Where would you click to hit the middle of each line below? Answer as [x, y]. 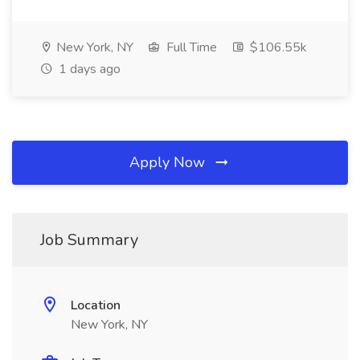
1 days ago [88, 69]
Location [96, 305]
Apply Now [169, 162]
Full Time [190, 47]
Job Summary [89, 240]
